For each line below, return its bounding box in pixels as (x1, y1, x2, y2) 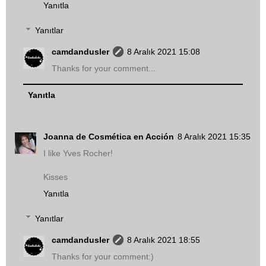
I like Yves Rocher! (43, 148, 113, 159)
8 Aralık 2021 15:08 (127, 47, 201, 57)
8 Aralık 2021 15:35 (178, 132, 251, 142)
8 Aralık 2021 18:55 (127, 235, 201, 245)
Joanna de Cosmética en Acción (43, 132, 174, 142)
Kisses (43, 172, 68, 182)
